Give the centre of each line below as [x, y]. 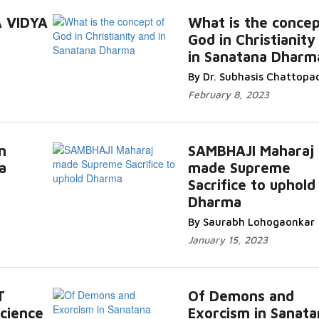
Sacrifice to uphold [251, 185]
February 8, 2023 [228, 94]
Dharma [214, 202]
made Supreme [239, 168]
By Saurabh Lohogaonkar [251, 222]
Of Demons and [241, 296]
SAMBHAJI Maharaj [251, 151]
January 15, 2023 [228, 240]
